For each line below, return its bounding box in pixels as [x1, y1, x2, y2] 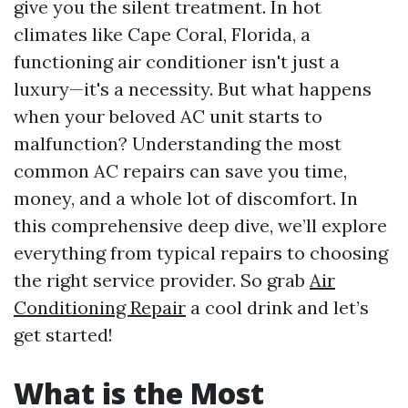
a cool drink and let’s [186, 296, 369, 319]
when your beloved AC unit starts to [14, 105, 322, 127]
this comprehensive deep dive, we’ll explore [14, 214, 387, 237]
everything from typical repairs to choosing [14, 241, 388, 264]
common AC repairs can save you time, [14, 159, 347, 182]
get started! [14, 323, 113, 346]
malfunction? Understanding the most [14, 132, 342, 155]
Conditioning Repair [14, 296, 186, 319]
